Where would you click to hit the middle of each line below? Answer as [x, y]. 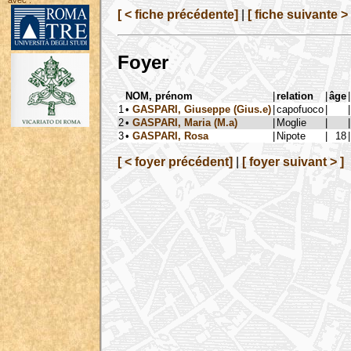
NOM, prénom [159, 96]
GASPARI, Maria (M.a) [185, 122]
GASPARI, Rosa [170, 136]
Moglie [291, 122]
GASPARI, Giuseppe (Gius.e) [202, 109]
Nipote [291, 136]
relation [295, 96]
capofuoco [300, 109]
